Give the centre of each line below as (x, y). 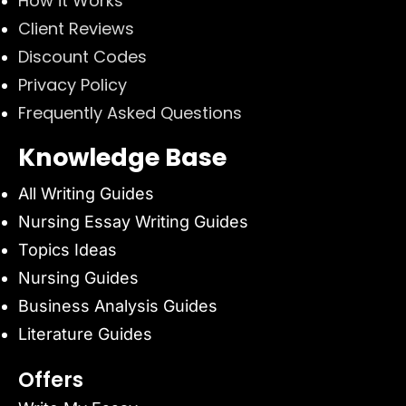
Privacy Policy (72, 85)
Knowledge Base (122, 158)
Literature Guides (87, 334)
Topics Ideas (68, 250)
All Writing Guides (88, 194)
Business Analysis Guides (118, 306)
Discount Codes (82, 57)
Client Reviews (76, 29)
